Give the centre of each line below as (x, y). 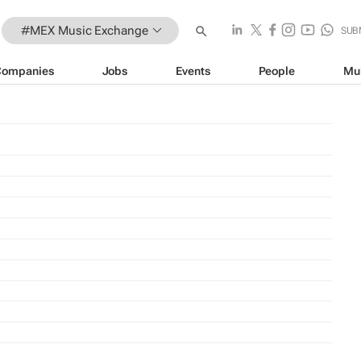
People (276, 71)
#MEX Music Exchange (84, 30)
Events (193, 71)
